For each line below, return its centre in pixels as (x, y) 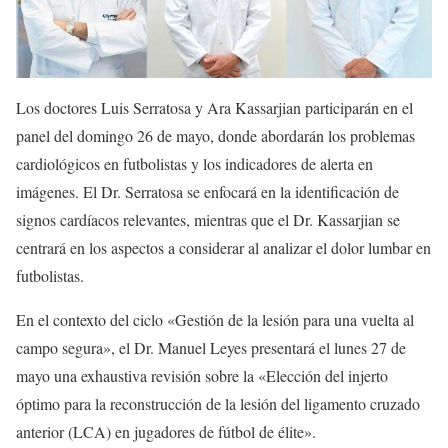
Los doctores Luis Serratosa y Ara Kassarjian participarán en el (214, 108)
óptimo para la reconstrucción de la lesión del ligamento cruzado (218, 404)
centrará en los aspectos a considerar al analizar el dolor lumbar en (223, 248)
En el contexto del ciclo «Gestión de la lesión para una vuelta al (215, 320)
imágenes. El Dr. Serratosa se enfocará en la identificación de (207, 192)
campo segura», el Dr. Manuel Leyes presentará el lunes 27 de (211, 348)
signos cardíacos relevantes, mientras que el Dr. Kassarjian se (208, 220)
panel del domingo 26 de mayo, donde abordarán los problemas (215, 136)
